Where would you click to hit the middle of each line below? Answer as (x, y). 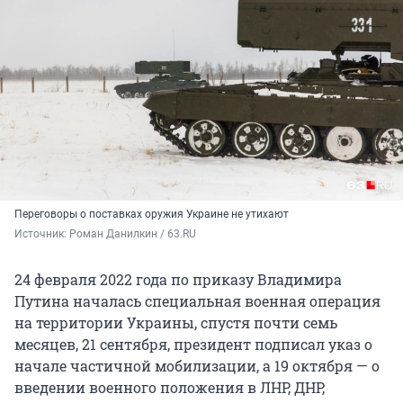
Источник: (42, 234)
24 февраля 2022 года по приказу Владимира (178, 280)
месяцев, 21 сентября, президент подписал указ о (193, 345)
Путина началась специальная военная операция (197, 301)
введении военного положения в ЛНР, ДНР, (170, 388)
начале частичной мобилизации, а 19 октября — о (197, 366)
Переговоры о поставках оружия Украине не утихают (152, 215)
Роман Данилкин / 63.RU (133, 234)
